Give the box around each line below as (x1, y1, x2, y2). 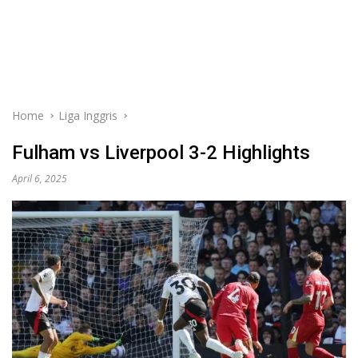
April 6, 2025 (12, 172, 67, 185)
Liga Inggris (58, 108, 117, 123)
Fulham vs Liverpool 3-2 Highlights (12, 141, 310, 164)
